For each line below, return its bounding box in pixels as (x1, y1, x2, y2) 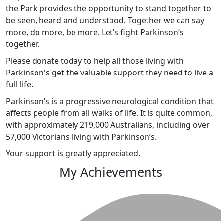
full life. (6, 78, 33, 90)
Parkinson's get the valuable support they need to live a (6, 67, 213, 78)
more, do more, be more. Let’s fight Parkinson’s (6, 26, 184, 37)
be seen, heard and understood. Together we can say (6, 14, 204, 26)
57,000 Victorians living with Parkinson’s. (6, 131, 157, 142)
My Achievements (59, 163, 162, 180)
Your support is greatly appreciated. (6, 147, 140, 159)
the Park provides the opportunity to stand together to (6, 2, 211, 14)
